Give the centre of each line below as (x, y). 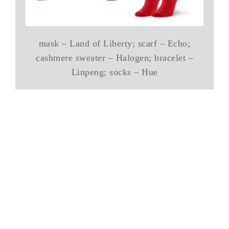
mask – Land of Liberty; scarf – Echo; (114, 43)
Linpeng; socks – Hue (114, 72)
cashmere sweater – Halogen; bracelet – (114, 58)
